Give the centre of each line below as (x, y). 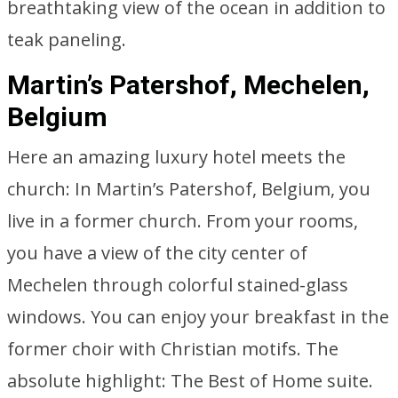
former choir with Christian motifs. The (173, 349)
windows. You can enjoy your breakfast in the (198, 317)
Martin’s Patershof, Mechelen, (188, 85)
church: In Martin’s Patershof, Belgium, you (189, 189)
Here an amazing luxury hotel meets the (176, 157)
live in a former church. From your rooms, (183, 221)
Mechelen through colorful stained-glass (178, 285)
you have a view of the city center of (157, 253)
